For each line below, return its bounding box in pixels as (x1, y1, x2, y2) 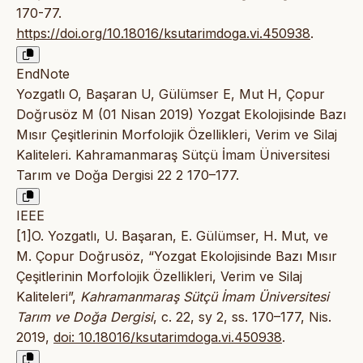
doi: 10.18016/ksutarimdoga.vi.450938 (53, 329, 282, 346)
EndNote (16, 66, 70, 83)
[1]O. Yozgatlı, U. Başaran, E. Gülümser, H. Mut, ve (16, 228, 328, 245)
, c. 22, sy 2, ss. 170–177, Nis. (153, 309, 331, 326)
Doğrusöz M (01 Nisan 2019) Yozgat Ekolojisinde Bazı (16, 106, 346, 123)
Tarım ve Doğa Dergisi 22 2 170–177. (16, 167, 239, 184)
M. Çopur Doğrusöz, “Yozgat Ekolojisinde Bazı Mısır (16, 248, 337, 265)
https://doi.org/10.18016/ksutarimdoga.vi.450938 (16, 25, 310, 42)
